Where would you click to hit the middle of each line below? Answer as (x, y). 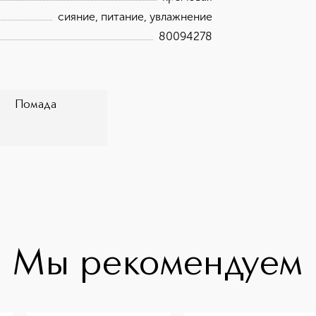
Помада (36, 105)
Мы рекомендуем (158, 265)
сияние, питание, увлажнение (135, 17)
